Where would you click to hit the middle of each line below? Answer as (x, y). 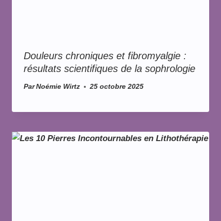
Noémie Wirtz (58, 87)
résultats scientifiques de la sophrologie (110, 68)
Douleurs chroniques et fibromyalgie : (105, 55)
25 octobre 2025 (117, 87)
